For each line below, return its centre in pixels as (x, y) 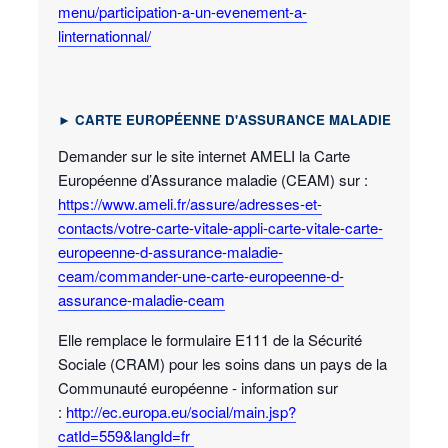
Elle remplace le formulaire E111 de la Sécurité (210, 340)
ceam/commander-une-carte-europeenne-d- (201, 276)
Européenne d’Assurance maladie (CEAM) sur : (213, 180)
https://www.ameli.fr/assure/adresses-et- (190, 204)
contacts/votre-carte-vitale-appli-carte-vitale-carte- (220, 228)
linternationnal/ (104, 35)
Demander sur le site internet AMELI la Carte (204, 156)
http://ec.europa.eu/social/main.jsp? (181, 412)
